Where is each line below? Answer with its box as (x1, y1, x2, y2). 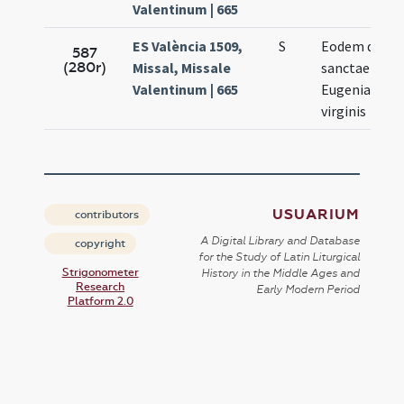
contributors (72, 208, 140, 222)
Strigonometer (61, 266, 139, 280)
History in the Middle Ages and (200, 267, 360, 280)
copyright (72, 237, 126, 251)
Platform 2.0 (67, 295, 133, 308)
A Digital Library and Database (199, 234, 360, 248)
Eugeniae (321, 80, 379, 99)
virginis (321, 102, 367, 121)
